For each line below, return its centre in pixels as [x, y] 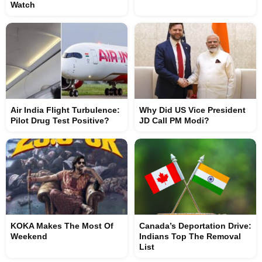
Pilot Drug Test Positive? [60, 120]
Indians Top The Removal [190, 236]
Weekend [29, 236]
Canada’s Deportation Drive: [195, 226]
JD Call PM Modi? [174, 120]
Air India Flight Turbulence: [65, 110]
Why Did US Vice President [192, 110]
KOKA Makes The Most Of [62, 226]
